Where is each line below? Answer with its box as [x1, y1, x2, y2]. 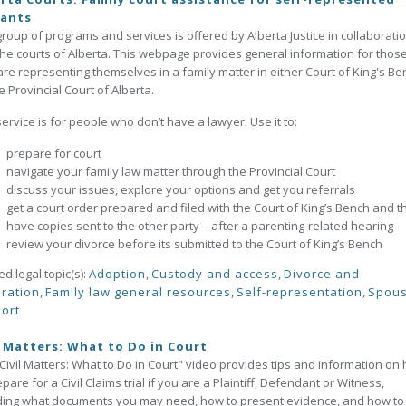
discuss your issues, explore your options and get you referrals [6, 181, 355, 198]
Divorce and [284, 266, 360, 282]
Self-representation [237, 284, 362, 300]
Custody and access [151, 266, 278, 282]
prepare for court [6, 145, 101, 161]
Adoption [89, 266, 146, 282]
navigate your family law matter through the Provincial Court [6, 163, 335, 179]
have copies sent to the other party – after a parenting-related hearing [6, 217, 393, 234]
